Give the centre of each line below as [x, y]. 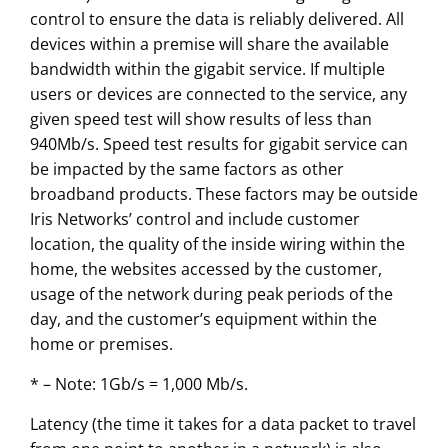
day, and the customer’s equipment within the [203, 319]
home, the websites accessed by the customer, [205, 269]
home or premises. [101, 344]
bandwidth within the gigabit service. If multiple [207, 69]
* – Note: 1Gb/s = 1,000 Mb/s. [138, 384]
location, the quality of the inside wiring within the [217, 244]
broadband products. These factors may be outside [223, 194]
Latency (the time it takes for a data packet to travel [222, 424]
